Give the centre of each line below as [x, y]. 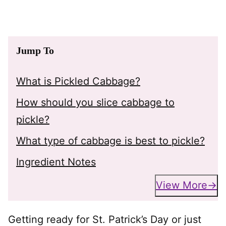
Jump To [35, 50]
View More [182, 185]
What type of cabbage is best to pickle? [110, 140]
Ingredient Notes [56, 162]
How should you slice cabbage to [95, 102]
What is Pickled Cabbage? [78, 81]
